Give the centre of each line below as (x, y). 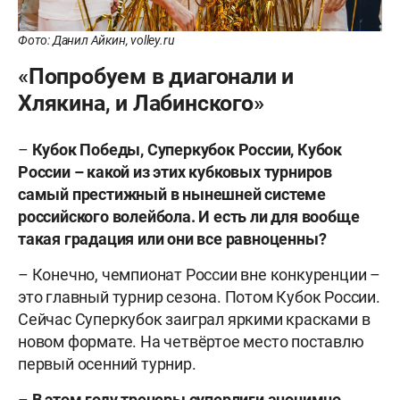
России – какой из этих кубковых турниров (175, 172)
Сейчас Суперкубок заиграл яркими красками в (194, 320)
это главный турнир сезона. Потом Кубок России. (199, 297)
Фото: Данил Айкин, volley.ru (96, 41)
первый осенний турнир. (107, 364)
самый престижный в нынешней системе (172, 195)
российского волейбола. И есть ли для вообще (189, 217)
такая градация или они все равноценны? (172, 239)
